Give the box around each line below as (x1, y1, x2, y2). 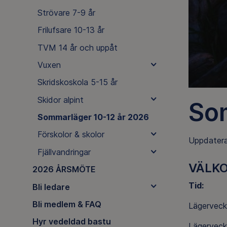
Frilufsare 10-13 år (37, 25, 104, 35)
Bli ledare (32, 181, 70, 192)
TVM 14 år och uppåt (37, 42, 118, 53)
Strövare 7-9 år (37, 7, 95, 18)
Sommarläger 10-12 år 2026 (37, 112, 149, 123)
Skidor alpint (37, 94, 84, 105)
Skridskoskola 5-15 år (37, 77, 118, 88)
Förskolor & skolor (37, 129, 104, 140)
